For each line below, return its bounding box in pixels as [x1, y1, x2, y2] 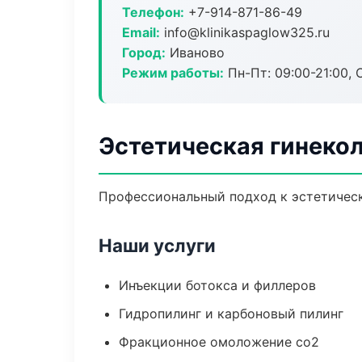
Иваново [166, 44, 225, 61]
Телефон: [122, 4, 184, 20]
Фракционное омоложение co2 [119, 334, 319, 350]
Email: [122, 24, 160, 40]
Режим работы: [122, 65, 224, 81]
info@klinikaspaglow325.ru [160, 24, 330, 40]
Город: [122, 44, 166, 61]
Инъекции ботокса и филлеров [119, 277, 316, 293]
